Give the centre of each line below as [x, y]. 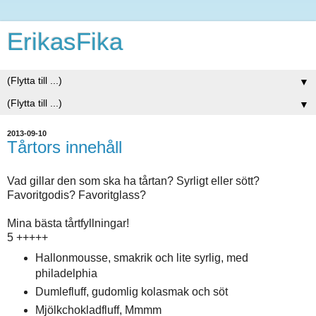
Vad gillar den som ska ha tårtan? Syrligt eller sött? [133, 181]
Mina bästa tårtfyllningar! [68, 223]
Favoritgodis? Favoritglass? [77, 195]
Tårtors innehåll [65, 147]
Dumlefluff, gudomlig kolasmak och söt [131, 291]
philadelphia [66, 273]
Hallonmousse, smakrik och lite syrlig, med [141, 257]
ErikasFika [65, 42]
